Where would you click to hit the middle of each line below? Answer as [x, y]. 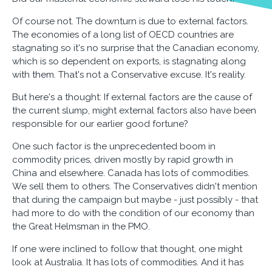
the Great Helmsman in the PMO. [81, 226]
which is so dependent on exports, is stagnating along [129, 61]
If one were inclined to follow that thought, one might [127, 249]
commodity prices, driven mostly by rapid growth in [123, 160]
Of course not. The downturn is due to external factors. [130, 21]
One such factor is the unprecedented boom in [114, 146]
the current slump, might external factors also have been [134, 110]
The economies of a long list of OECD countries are [123, 35]
